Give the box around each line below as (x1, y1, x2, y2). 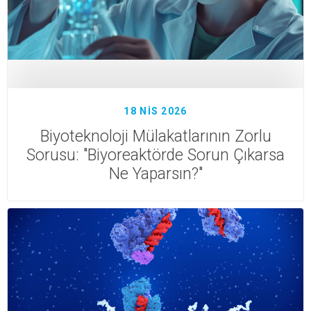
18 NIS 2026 (124, 105, 187, 117)
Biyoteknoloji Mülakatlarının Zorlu (40, 126, 271, 146)
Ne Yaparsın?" (108, 164, 203, 183)
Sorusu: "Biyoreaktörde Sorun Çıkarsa (26, 145, 285, 165)
